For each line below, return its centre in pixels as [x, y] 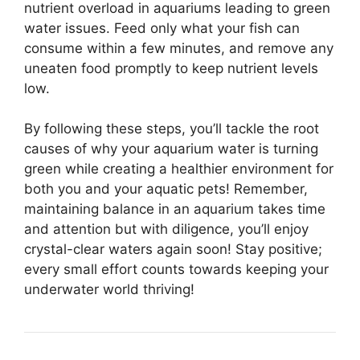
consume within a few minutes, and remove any [179, 48]
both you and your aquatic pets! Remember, [166, 189]
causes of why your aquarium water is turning [171, 149]
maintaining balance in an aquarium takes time [175, 209]
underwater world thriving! [109, 289]
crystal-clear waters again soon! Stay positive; [173, 249]
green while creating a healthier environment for [179, 169]
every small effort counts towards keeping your [176, 269]
